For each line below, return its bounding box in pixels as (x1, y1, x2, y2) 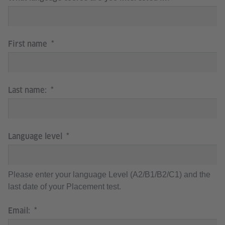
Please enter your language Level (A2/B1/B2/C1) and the (8, 170, 210, 179)
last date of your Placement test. (8, 182, 121, 191)
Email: (8, 206, 32, 215)
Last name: (8, 85, 49, 95)
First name (8, 39, 49, 49)
